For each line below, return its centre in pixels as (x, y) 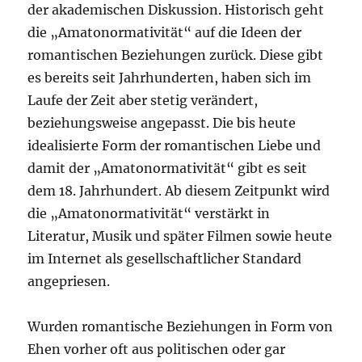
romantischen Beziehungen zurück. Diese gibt (176, 55)
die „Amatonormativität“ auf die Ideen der (165, 32)
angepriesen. (69, 281)
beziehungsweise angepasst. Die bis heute (162, 123)
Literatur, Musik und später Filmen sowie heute (180, 236)
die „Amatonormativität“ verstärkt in (149, 213)
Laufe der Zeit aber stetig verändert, (143, 100)
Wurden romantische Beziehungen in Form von (181, 326)
